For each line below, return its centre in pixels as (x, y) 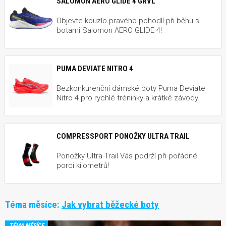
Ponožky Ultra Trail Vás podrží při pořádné (127, 156)
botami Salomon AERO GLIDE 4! (109, 30)
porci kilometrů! (83, 165)
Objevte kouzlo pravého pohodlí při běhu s (128, 20)
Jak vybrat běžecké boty (110, 204)
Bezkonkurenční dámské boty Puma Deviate (131, 88)
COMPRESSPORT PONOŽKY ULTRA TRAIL (123, 136)
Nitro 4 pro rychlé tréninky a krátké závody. (128, 98)
